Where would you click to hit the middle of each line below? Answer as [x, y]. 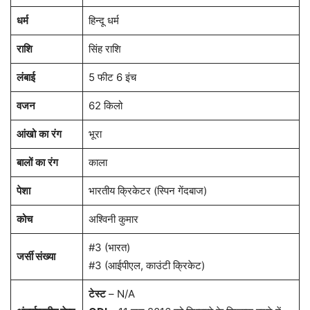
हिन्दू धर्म [103, 21]
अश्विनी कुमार [113, 219]
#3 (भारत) [109, 248]
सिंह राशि [104, 49]
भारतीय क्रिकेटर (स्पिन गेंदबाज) [147, 191]
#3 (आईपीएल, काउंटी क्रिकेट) [146, 266]
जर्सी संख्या [36, 257]
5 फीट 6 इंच [112, 77]
